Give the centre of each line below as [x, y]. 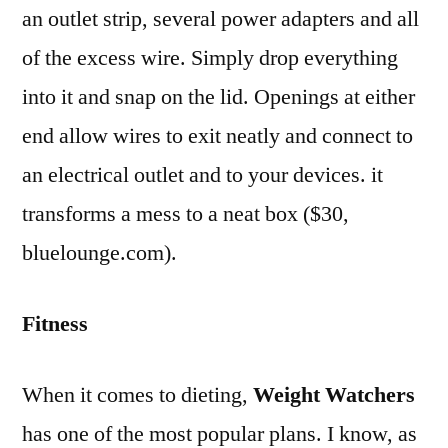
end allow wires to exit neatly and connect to [217, 135]
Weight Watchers [334, 394]
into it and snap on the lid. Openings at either [218, 96]
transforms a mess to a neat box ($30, [185, 213]
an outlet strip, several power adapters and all [220, 18]
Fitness [55, 323]
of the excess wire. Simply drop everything [210, 57]
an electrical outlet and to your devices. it [202, 174]
